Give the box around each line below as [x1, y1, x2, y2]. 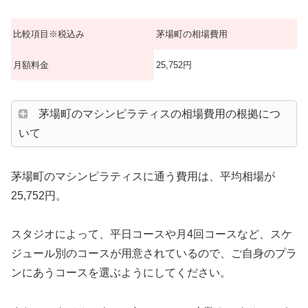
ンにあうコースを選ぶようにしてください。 [11, 267, 231, 279]
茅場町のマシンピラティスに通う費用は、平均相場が [11, 170, 275, 182]
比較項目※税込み [13, 29, 85, 40]
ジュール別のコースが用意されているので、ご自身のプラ [11, 247, 297, 260]
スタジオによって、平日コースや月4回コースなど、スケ [11, 228, 292, 241]
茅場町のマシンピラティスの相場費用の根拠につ [38, 107, 280, 120]
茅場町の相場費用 [156, 29, 228, 40]
